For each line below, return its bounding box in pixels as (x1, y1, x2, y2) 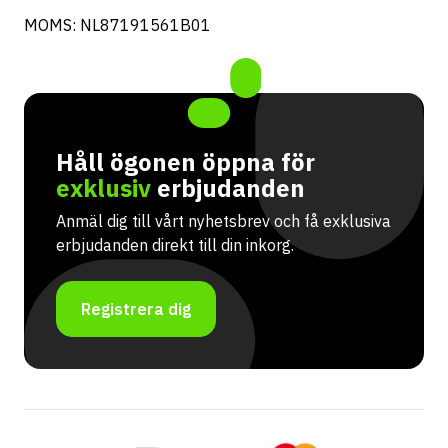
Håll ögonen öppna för (56, 146, 315, 179)
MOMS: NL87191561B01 (24, 15, 211, 36)
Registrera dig (81, 299, 191, 320)
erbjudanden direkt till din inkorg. (56, 235, 294, 256)
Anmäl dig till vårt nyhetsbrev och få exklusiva (56, 211, 391, 232)
